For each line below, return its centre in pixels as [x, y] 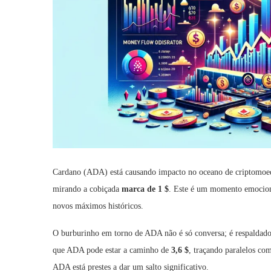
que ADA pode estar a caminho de [112, 250]
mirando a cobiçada [87, 189]
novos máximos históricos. [98, 206]
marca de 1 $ [145, 189]
